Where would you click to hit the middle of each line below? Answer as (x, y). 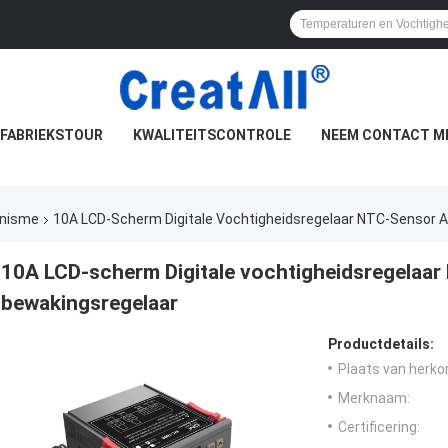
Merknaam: (374, 398)
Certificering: (379, 427)
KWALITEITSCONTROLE (211, 135)
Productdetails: (381, 344)
